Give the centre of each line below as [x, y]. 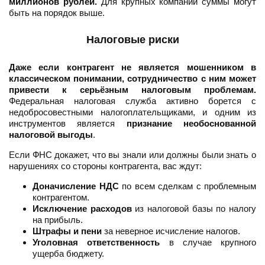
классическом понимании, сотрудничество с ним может [132, 79]
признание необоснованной [191, 124]
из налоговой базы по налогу [194, 209]
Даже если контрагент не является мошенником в [132, 67]
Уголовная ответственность [96, 243]
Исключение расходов [82, 209]
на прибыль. [58, 220]
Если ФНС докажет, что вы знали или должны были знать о [132, 155]
